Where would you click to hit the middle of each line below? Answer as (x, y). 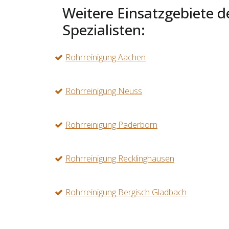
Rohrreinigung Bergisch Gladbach (126, 192)
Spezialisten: (104, 29)
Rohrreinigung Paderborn (111, 124)
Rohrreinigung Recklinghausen (120, 158)
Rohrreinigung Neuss (104, 91)
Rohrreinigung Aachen (106, 57)
